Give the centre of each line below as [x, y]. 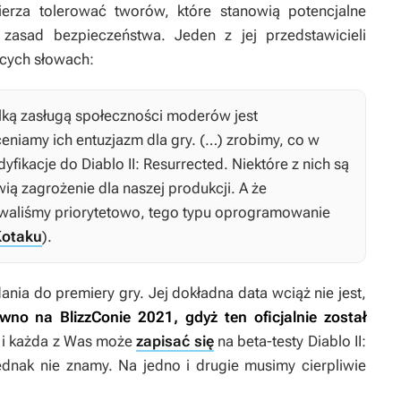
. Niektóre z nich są [286, 164]
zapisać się [175, 341]
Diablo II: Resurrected [153, 164]
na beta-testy [260, 341]
